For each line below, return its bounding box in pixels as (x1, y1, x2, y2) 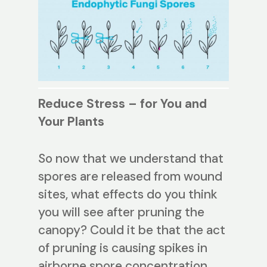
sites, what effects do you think (38, 185, 218, 203)
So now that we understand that (38, 150, 223, 167)
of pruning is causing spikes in (38, 239, 207, 256)
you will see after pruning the (38, 203, 204, 221)
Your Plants (38, 113, 104, 131)
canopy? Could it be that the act (38, 221, 225, 238)
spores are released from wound (38, 167, 222, 185)
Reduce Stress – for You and (38, 95, 207, 113)
